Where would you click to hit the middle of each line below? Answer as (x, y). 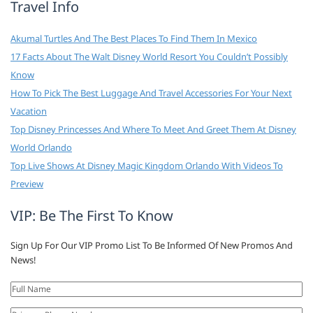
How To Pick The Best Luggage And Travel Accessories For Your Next (151, 93)
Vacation (29, 111)
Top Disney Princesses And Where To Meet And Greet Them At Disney (153, 130)
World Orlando (41, 148)
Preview (27, 184)
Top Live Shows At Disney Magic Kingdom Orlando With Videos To (147, 166)
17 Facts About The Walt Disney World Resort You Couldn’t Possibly (149, 57)
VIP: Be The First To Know (92, 216)
